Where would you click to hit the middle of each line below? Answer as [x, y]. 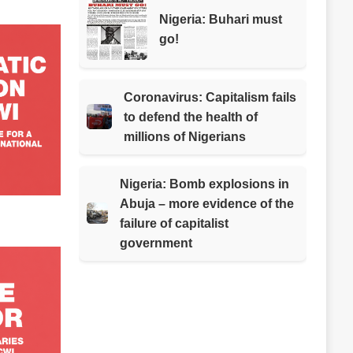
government [156, 243]
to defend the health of [191, 117]
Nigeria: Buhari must [220, 20]
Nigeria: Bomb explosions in [204, 184]
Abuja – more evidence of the [206, 203]
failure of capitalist [174, 223]
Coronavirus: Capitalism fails [210, 97]
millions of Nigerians [185, 136]
